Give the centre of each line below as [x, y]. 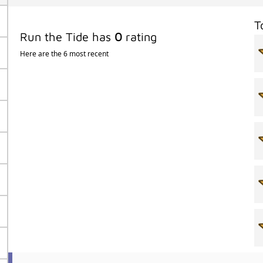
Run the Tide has [67, 37]
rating [139, 37]
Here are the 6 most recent [64, 54]
